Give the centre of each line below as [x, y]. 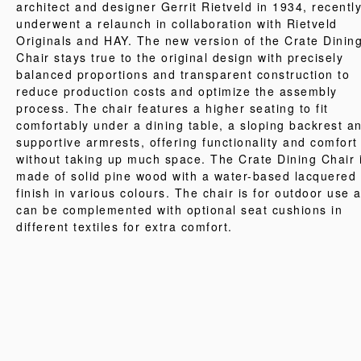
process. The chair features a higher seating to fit [172, 108]
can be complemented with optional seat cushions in [179, 210]
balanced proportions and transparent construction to [183, 74]
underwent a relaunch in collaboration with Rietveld [177, 23]
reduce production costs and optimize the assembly [177, 91]
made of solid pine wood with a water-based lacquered [186, 176]
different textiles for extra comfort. [124, 226]
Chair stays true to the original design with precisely [180, 57]
